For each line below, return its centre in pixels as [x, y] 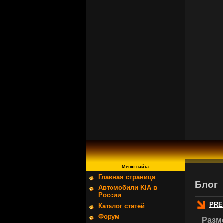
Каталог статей [121, 206]
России [110, 195]
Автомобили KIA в [128, 188]
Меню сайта [135, 167]
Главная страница [127, 177]
